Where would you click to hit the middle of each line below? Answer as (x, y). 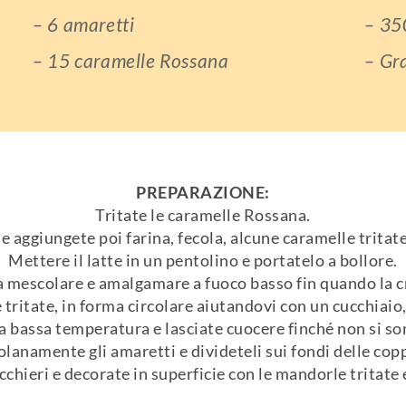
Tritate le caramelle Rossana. (203, 214)
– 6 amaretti (84, 24)
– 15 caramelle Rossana (131, 61)
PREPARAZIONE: (203, 192)
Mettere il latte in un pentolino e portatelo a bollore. (203, 260)
